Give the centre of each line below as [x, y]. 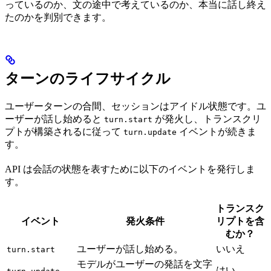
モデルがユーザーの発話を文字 [145, 264]
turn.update [150, 132]
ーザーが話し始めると [54, 119]
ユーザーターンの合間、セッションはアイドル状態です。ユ [135, 106]
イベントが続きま [217, 132]
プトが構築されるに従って [64, 132]
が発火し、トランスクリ [207, 119]
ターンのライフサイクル [88, 79]
